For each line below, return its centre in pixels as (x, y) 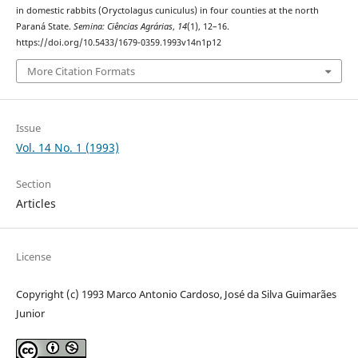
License (33, 256)
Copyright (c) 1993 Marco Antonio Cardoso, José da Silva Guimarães (176, 294)
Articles (36, 203)
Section (33, 183)
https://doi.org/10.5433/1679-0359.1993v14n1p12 (118, 43)
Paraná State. (44, 27)
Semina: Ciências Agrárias (123, 27)
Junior (30, 313)
